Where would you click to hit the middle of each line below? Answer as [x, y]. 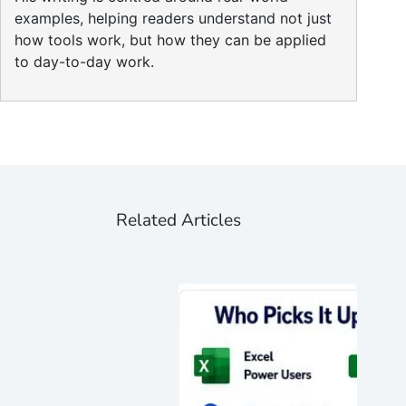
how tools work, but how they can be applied [170, 39]
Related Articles [179, 220]
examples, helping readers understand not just [173, 18]
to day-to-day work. [84, 61]
